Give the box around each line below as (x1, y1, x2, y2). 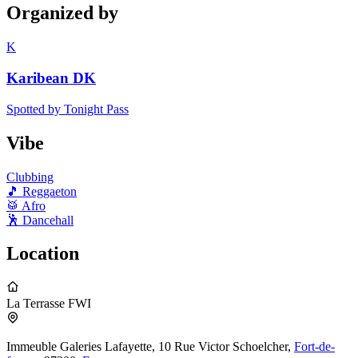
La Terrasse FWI (6, 296, 91, 311)
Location (6, 243, 79, 265)
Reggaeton (22, 184, 77, 198)
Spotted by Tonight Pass (6, 101, 129, 116)
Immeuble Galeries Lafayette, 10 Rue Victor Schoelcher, (6, 340, 294, 354)
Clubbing (6, 169, 54, 184)
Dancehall (22, 213, 74, 227)
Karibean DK (6, 70, 96, 86)
